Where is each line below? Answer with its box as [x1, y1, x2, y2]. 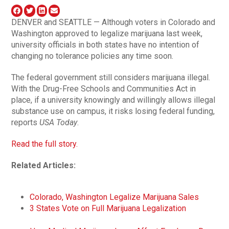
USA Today [39, 117, 78, 127]
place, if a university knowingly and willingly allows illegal [11, 95, 216, 105]
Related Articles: [11, 160, 76, 170]
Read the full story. [11, 139, 78, 149]
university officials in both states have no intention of [11, 39, 200, 50]
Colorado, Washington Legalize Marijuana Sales [30, 192, 199, 202]
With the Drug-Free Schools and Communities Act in [11, 83, 196, 94]
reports [11, 117, 40, 127]
